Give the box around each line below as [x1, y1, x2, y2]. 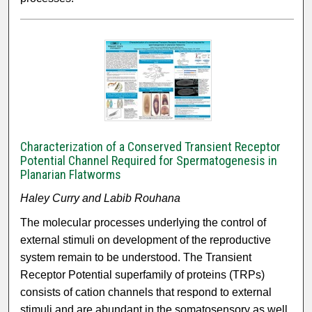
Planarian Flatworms [20, 167, 122, 182]
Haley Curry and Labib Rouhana [20, 192, 181, 205]
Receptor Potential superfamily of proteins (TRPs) [20, 269, 265, 281]
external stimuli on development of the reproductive [20, 234, 272, 247]
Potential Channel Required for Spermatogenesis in [20, 153, 278, 169]
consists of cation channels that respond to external [20, 286, 272, 299]
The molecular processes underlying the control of [20, 217, 267, 229]
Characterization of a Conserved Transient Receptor [20, 139, 281, 155]
